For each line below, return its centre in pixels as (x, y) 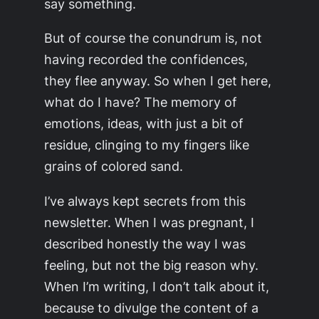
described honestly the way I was (145, 243)
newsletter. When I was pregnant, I (150, 222)
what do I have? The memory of (141, 102)
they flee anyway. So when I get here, (158, 81)
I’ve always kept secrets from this (145, 200)
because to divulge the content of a (152, 307)
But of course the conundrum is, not (153, 38)
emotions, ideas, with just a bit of (144, 124)
